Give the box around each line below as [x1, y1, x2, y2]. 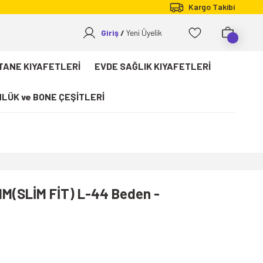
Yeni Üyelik [124, 27, 162, 38]
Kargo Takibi [188, 2, 235, 12]
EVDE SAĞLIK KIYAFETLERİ [94, 60, 211, 72]
